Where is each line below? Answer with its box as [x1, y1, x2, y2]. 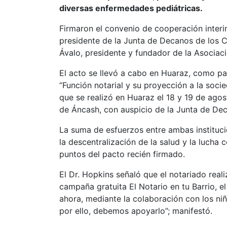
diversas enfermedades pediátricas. [59, 3, 203, 13]
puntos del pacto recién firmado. [59, 149, 185, 159]
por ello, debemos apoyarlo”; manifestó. [59, 206, 212, 216]
